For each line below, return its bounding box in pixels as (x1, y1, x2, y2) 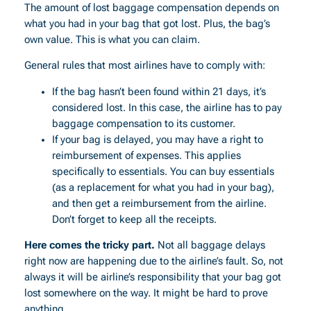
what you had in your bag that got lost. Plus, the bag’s (24, 17, 270, 30)
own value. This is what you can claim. (24, 33, 200, 46)
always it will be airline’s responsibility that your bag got (24, 271, 281, 284)
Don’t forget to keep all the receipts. (51, 213, 217, 226)
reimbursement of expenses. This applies (51, 149, 241, 162)
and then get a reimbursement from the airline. (51, 197, 267, 210)
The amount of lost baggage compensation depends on (24, 1, 279, 14)
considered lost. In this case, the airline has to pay (51, 101, 282, 114)
